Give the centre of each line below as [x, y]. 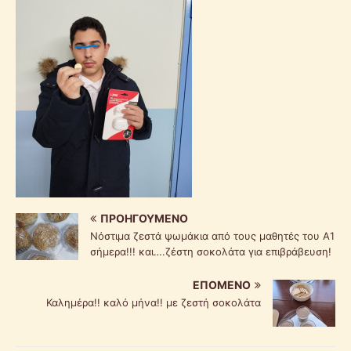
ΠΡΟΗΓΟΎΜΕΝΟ [144, 218]
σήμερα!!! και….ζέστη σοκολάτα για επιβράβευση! [211, 251]
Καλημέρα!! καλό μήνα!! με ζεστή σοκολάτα [154, 302]
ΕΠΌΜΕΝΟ [222, 284]
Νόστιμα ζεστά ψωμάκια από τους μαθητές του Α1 [212, 235]
